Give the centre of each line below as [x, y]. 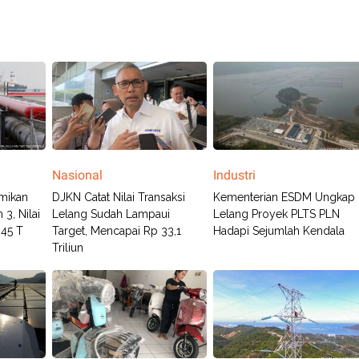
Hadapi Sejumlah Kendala [279, 231]
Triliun [67, 248]
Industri [235, 175]
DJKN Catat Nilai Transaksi [118, 197]
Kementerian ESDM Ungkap [284, 197]
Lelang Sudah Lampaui [111, 214]
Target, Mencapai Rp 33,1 [116, 231]
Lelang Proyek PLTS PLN [277, 214]
